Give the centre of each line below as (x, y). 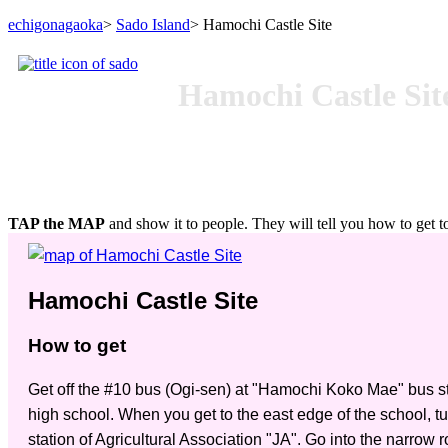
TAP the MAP (56, 223)
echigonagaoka (55, 24)
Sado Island (153, 24)
